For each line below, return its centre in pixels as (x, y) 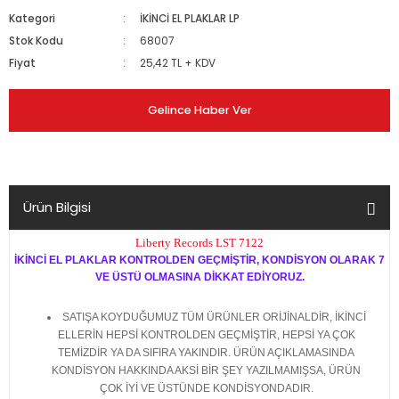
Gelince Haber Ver (199, 110)
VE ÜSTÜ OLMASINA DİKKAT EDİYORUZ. (199, 277)
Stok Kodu (36, 41)
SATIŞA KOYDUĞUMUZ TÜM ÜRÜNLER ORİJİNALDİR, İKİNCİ (214, 317)
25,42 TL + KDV (178, 63)
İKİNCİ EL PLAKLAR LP (190, 19)
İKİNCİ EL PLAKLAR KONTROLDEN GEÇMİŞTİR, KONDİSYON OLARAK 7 (199, 260)
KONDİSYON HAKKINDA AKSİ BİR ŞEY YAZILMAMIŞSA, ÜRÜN (207, 370)
